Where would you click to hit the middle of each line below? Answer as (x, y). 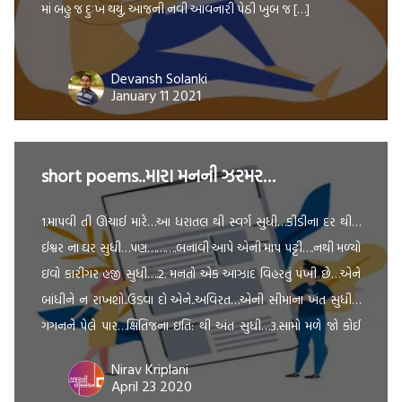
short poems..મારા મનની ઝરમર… (158, 175)
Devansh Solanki (159, 78)
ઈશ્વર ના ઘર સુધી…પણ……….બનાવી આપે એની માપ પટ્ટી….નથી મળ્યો (201, 247)
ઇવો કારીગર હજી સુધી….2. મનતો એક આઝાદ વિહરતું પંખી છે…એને (201, 273)
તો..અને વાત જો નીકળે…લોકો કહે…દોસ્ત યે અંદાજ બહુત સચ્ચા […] (190, 351)
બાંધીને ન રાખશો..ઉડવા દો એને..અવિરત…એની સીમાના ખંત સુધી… (201, 299)
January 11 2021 (156, 95)
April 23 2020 (152, 386)
